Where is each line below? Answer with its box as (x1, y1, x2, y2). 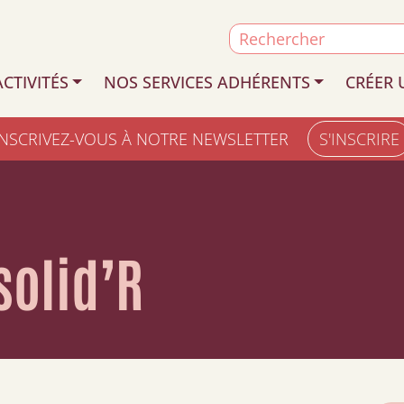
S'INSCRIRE (319, 128, 399, 150)
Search (228, 23, 280, 46)
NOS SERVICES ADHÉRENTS (103, 70, 310, 93)
